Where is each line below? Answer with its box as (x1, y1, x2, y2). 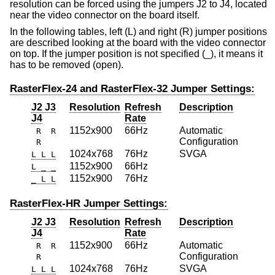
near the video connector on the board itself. (10, 9, 199, 20)
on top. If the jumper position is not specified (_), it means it (10, 48, 263, 60)
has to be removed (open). (10, 60, 123, 71)
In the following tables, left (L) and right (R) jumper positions (10, 26, 267, 37)
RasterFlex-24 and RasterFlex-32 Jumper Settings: (10, 83, 255, 95)
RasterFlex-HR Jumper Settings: (10, 197, 168, 209)
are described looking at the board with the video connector (10, 37, 266, 48)
